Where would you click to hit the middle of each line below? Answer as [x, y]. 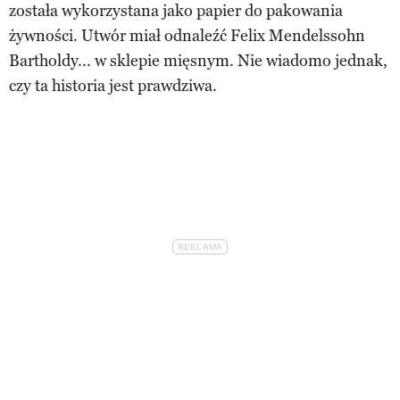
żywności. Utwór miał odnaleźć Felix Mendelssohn [187, 35]
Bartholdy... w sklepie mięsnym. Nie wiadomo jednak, [198, 60]
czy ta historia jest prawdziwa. [113, 85]
